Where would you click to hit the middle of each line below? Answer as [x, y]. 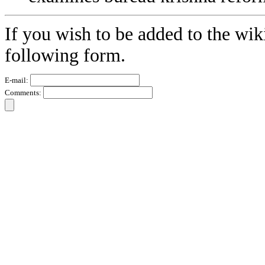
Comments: [24, 93]
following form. [65, 56]
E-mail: [17, 80]
